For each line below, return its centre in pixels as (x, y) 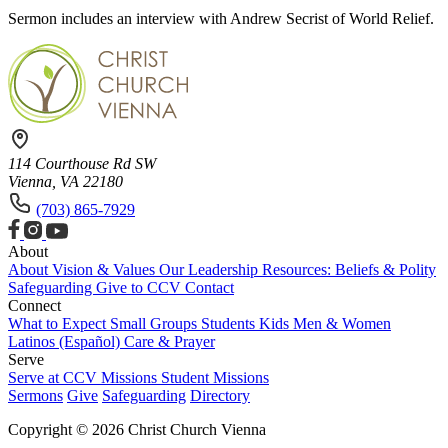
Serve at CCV (54, 377)
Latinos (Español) (66, 341)
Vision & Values (105, 269)
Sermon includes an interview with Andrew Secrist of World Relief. (221, 18)
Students (230, 323)
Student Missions (215, 377)
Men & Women (342, 323)
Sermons (35, 395)
